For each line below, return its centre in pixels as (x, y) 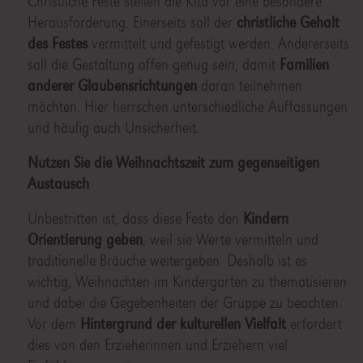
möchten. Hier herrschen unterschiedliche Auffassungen (187, 107)
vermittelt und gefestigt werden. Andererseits (220, 44)
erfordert (316, 324)
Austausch (58, 184)
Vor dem (53, 324)
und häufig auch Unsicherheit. (113, 128)
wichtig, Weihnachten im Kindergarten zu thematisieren (187, 282)
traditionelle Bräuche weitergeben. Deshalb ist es (167, 261)
